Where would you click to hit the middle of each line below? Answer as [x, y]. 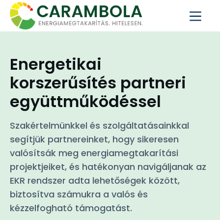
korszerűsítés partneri [98, 83]
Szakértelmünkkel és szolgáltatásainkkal [99, 125]
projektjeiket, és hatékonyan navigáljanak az [108, 167]
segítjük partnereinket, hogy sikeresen [94, 139]
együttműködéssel [85, 101]
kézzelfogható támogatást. [71, 208]
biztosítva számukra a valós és [79, 194]
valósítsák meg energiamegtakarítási [94, 153]
